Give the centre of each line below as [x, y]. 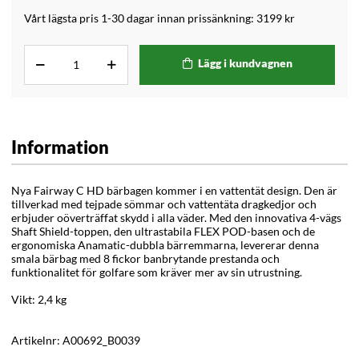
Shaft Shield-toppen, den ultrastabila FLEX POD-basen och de [163, 231]
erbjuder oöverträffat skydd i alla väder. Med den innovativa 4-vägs [176, 217]
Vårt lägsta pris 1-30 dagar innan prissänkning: [140, 18]
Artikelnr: [37, 340]
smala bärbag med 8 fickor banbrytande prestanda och [145, 258]
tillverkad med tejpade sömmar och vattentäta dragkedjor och [164, 204]
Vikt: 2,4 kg [39, 299]
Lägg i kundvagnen [245, 63]
